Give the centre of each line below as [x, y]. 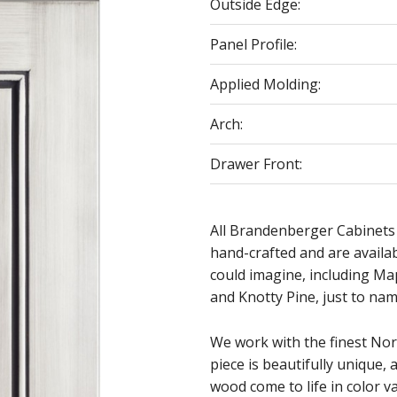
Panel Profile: [254, 44]
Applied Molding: [266, 84]
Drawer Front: [257, 164]
